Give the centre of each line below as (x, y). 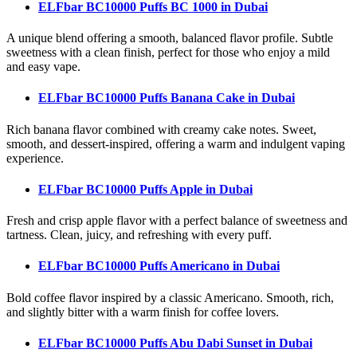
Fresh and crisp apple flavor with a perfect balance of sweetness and (177, 221)
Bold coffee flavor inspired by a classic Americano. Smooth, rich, (170, 297)
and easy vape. (43, 67)
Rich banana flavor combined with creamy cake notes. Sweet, (161, 129)
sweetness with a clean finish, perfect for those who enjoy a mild (168, 53)
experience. (35, 158)
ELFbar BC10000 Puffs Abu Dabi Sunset (152, 343)
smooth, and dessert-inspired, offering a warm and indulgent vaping (176, 143)
